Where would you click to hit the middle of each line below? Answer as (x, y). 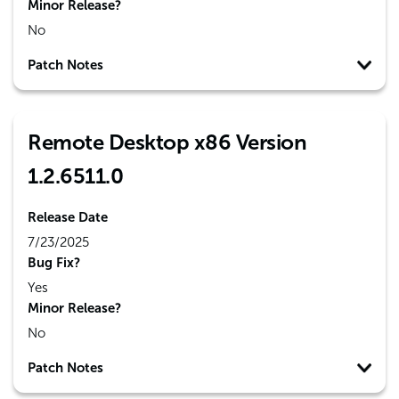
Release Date (68, 217)
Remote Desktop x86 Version (167, 142)
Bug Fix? (54, 263)
